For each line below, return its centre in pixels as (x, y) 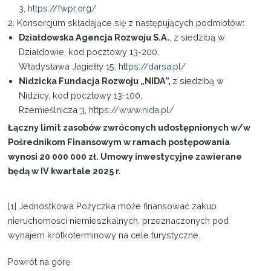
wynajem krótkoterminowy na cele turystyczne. (104, 235)
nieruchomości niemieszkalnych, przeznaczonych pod (119, 220)
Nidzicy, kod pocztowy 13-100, (81, 95)
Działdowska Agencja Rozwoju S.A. (94, 37)
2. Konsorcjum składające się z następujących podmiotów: (126, 22)
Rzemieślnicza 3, (54, 109)
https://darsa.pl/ (153, 66)
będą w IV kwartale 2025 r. (65, 171)
